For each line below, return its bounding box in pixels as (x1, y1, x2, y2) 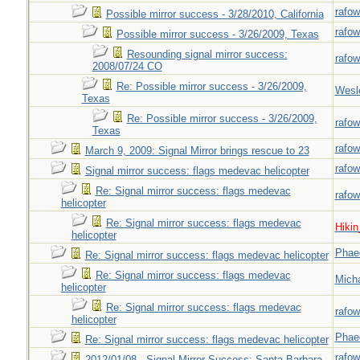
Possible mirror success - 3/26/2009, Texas (116, 28, 319, 40)
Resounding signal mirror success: (126, 48, 288, 60)
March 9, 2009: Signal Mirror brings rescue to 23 (84, 145, 309, 157)
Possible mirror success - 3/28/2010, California (105, 8, 324, 20)
